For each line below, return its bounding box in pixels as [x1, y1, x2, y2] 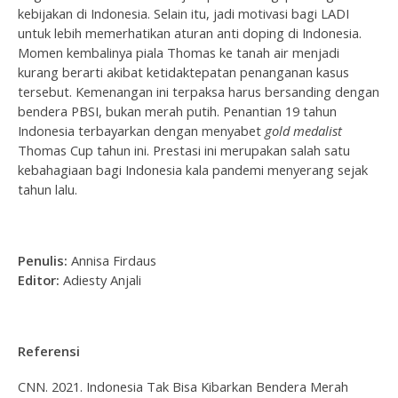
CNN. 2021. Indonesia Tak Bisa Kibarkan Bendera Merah [18, 377, 348, 395]
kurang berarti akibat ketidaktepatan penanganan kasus [18, 62, 349, 81]
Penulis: [18, 251, 68, 269]
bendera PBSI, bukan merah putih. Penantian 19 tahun [18, 101, 337, 120]
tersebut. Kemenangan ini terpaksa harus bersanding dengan [18, 82, 379, 100]
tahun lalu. [18, 179, 77, 198]
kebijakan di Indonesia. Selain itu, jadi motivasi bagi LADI [18, 4, 349, 22]
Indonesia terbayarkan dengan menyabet [18, 121, 265, 139]
